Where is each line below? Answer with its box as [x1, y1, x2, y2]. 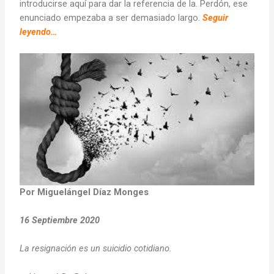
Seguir [202, 12, 229, 23]
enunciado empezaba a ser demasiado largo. [20, 12, 203, 23]
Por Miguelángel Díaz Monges [20, 186, 149, 198]
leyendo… [20, 26, 58, 37]
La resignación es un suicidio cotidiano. [20, 243, 172, 254]
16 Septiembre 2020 [20, 214, 100, 226]
